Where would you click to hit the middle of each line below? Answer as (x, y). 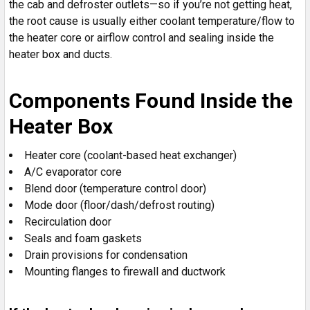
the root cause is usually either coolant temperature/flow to (152, 21)
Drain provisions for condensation (106, 255)
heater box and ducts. (61, 54)
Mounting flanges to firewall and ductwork (125, 271)
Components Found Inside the (151, 100)
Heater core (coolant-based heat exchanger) (130, 155)
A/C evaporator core (73, 172)
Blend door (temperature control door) (115, 188)
